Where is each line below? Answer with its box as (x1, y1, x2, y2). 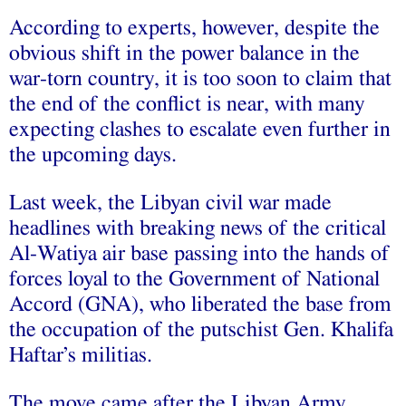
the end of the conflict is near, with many (9, 92, 364, 115)
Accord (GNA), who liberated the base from (9, 293, 391, 315)
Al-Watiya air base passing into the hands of (9, 242, 390, 265)
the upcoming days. (9, 143, 177, 166)
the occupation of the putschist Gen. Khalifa (9, 318, 393, 341)
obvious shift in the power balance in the (9, 42, 360, 64)
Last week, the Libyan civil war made (9, 191, 332, 214)
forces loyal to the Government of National (9, 267, 380, 290)
